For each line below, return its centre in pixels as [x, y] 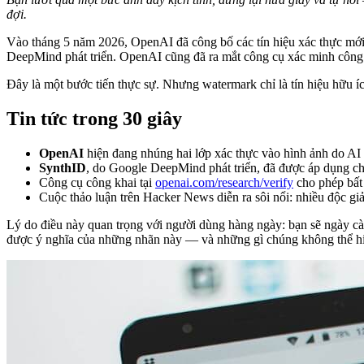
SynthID [63, 168]
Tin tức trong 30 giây [94, 119]
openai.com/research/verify [224, 183]
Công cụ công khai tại [97, 183]
